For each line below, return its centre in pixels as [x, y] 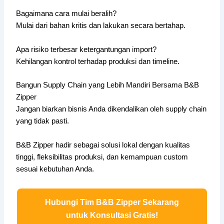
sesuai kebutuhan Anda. [55, 169]
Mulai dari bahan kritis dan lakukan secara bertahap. [101, 26]
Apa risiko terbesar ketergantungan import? [86, 49]
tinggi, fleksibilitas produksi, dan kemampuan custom [102, 157]
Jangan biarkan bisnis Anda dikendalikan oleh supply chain [111, 109]
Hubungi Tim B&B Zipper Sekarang [112, 202]
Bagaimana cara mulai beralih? [66, 14]
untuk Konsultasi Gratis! [112, 215]
